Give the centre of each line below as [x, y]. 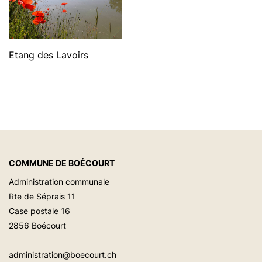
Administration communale [59, 181]
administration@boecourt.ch [63, 254]
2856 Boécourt [37, 225]
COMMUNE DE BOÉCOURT [62, 163]
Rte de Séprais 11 [42, 196]
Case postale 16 [39, 211]
